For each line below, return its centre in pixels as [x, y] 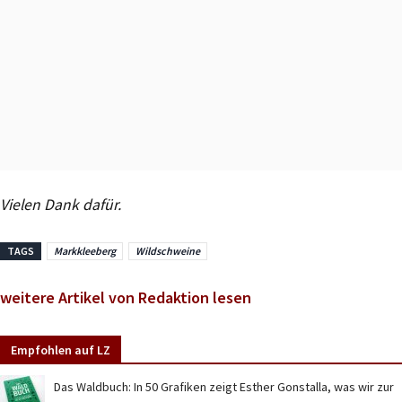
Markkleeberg [85, 251]
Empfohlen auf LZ [61, 350]
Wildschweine [168, 251]
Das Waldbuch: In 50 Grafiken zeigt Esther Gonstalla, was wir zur [224, 386]
